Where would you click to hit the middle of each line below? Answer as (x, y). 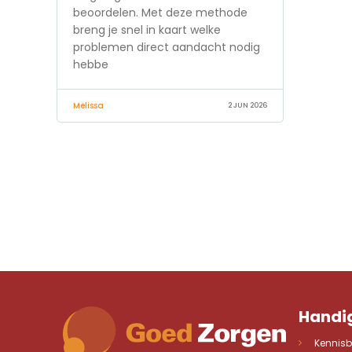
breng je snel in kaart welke (147, 29)
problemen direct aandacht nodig (167, 47)
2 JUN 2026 (248, 105)
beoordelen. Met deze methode (160, 12)
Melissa (88, 105)
